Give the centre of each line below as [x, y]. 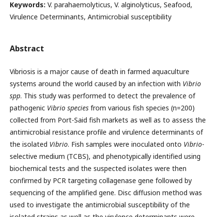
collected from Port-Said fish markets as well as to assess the [108, 120]
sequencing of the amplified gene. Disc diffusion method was [106, 193]
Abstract [27, 48]
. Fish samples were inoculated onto [126, 144]
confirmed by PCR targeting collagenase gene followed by [101, 180]
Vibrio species [68, 108]
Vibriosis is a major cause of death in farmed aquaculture [100, 71]
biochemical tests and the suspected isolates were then [98, 168]
